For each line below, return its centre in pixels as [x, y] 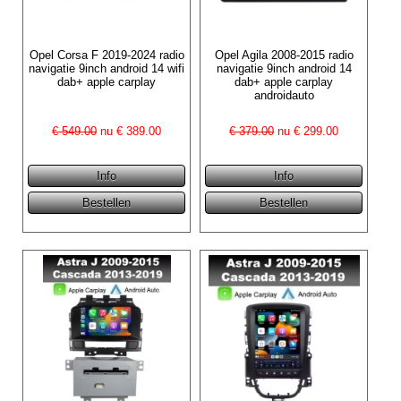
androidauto [284, 95]
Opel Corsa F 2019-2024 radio [107, 55]
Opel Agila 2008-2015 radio [284, 55]
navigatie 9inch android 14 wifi [107, 68]
